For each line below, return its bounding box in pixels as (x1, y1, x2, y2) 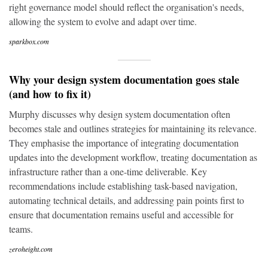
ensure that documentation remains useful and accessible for (9, 208, 233, 221)
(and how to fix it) (9, 86, 91, 102)
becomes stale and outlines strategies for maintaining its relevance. (9, 122, 257, 135)
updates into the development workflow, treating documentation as (9, 151, 257, 163)
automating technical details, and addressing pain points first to (9, 194, 244, 206)
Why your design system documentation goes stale (9, 72, 239, 87)
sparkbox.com (9, 36, 49, 46)
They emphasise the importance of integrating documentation (9, 136, 239, 149)
